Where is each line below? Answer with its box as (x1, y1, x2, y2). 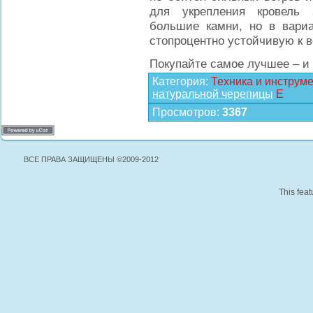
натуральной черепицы (152, 88, 273, 100)
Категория (152, 75, 205, 87)
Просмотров (152, 106, 217, 118)
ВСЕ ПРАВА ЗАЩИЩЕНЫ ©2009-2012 (24, 155, 159, 163)
